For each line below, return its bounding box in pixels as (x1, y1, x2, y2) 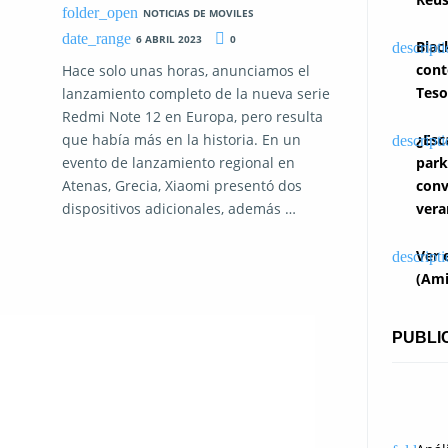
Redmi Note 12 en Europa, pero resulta (62, 107, 323, 127)
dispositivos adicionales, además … (62, 199, 296, 219)
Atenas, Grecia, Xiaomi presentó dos (62, 176, 302, 196)
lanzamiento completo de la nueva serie (62, 84, 330, 104)
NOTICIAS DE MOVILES (142, 5, 254, 20)
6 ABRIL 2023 (135, 31, 202, 46)
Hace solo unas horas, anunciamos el (62, 61, 310, 81)
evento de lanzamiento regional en (62, 153, 295, 173)
